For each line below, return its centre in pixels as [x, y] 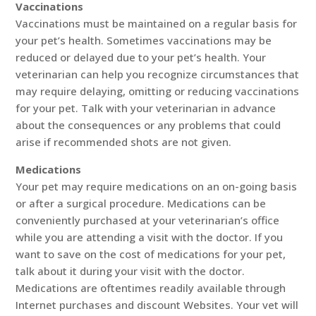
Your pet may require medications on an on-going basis [157, 187]
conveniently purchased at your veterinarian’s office [148, 220]
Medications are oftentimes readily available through [151, 288]
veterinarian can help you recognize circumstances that [158, 74]
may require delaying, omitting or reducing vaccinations [158, 91]
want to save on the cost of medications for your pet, [151, 254]
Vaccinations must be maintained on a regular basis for [157, 24]
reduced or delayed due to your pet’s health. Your [141, 57]
